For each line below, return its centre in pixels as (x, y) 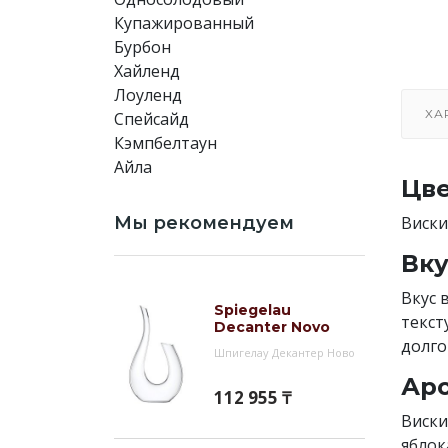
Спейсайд (151, 119)
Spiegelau (252, 310)
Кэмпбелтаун (165, 143)
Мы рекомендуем (204, 223)
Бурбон (142, 47)
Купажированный (184, 23)
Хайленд (147, 71)
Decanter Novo (272, 327)
